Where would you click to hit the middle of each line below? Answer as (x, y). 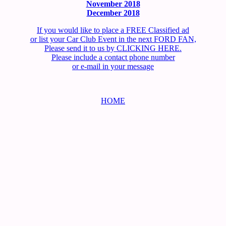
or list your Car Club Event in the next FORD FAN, (113, 39)
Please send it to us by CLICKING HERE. (113, 48)
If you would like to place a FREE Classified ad (113, 30)
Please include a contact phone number (113, 57)
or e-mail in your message (113, 66)
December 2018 (113, 13)
